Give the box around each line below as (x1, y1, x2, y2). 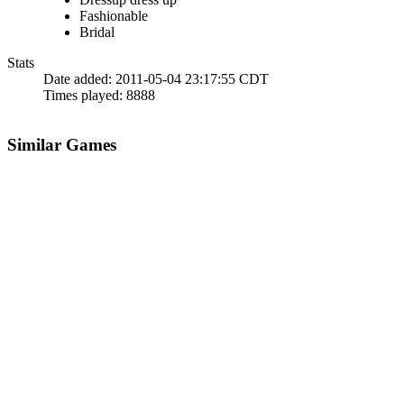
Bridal (79, 24, 115, 41)
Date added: (43, 71, 112, 87)
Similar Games (7, 135, 116, 155)
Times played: (43, 87, 123, 104)
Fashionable (79, 8, 148, 24)
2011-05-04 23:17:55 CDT (112, 71, 269, 87)
